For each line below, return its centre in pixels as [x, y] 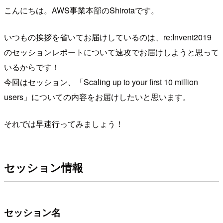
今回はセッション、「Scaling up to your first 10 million [101, 82]
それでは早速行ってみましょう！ [64, 123]
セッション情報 [44, 167]
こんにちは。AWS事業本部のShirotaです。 [81, 10]
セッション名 [32, 212]
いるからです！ [32, 67]
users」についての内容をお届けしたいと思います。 [97, 97]
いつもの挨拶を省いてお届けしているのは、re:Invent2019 [108, 37]
